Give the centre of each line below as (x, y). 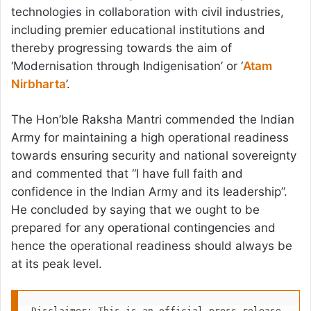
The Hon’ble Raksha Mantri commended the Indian (153, 120)
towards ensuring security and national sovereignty (154, 156)
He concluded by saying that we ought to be (135, 210)
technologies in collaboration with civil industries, (148, 12)
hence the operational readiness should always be (152, 246)
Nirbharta (39, 84)
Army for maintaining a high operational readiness (150, 138)
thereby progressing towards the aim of (121, 48)
